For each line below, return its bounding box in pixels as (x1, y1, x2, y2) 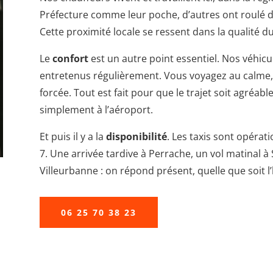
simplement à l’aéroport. (39, 102, 153, 116)
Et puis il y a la (39, 129, 106, 143)
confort (52, 51, 88, 65)
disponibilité (105, 129, 167, 143)
